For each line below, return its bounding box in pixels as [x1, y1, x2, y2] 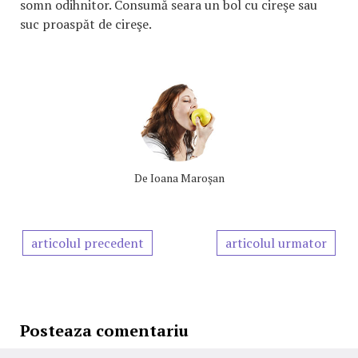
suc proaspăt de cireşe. [20, 14, 152, 33]
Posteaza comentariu [20, 319, 189, 341]
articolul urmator [225, 233, 327, 252]
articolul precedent [31, 233, 144, 252]
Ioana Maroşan [149, 169, 225, 185]
